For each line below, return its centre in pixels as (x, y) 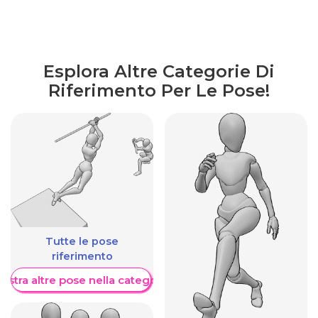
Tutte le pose (82, 242)
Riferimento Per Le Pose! (159, 90)
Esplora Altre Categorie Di (159, 71)
